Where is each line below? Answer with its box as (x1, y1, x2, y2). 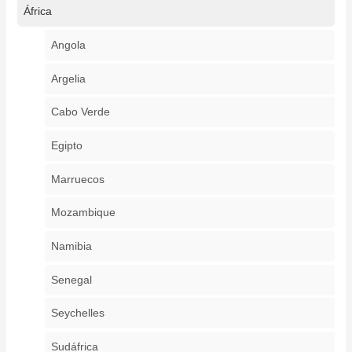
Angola (51, 38, 86, 52)
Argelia (51, 71, 86, 85)
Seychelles (51, 306, 105, 320)
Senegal (51, 273, 93, 286)
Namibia (51, 239, 93, 252)
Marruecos (51, 172, 105, 185)
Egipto (51, 138, 83, 152)
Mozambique (51, 206, 116, 219)
